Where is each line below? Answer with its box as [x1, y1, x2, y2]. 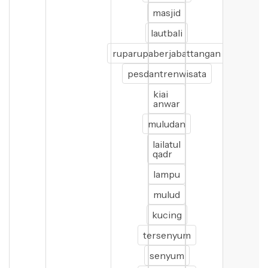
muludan [148, 118, 186, 130]
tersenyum [142, 229, 191, 241]
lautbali [151, 27, 183, 39]
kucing [151, 209, 182, 221]
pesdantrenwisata [127, 68, 206, 80]
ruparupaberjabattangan [112, 47, 221, 59]
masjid [153, 7, 181, 19]
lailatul [153, 138, 181, 150]
